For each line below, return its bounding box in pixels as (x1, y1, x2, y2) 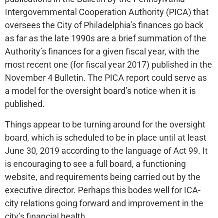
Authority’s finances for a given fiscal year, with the (5, 46, 200, 57)
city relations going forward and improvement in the (5, 198, 203, 208)
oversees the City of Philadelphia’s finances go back (5, 20, 203, 31)
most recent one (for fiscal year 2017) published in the (5, 59, 212, 70)
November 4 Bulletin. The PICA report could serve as (5, 73, 207, 83)
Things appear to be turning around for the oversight (5, 119, 205, 129)
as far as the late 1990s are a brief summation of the (5, 33, 206, 44)
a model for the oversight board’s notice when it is (5, 86, 196, 96)
